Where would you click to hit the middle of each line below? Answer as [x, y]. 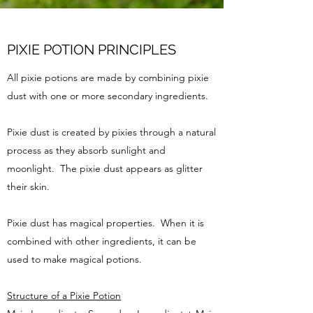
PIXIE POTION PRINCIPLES [92, 50]
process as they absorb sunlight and [86, 150]
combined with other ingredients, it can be [102, 241]
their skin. [28, 187]
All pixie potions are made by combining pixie [108, 78]
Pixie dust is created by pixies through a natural [111, 132]
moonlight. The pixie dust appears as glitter [105, 168]
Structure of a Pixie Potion [64, 296]
